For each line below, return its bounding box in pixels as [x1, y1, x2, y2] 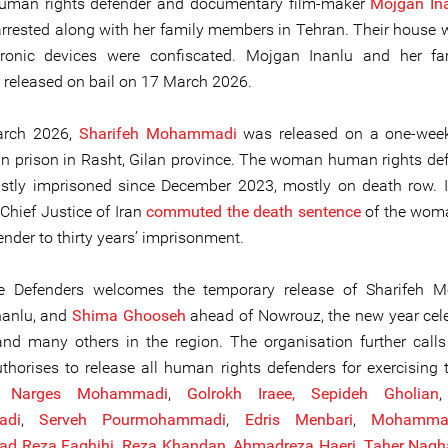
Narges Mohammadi [11, 384, 168, 403]
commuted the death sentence [146, 202, 361, 221]
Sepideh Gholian [311, 384, 439, 403]
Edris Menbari [244, 410, 353, 429]
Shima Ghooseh [72, 306, 186, 325]
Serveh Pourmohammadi [39, 410, 227, 429]
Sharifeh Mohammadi [78, 124, 244, 143]
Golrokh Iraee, [187, 384, 295, 403]
